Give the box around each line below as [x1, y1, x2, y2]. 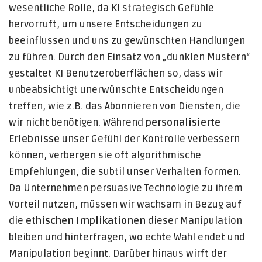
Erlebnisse [9, 133, 60, 146]
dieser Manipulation [146, 215, 242, 227]
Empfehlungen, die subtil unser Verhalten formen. [9, 166, 241, 178]
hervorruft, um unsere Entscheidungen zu [9, 18, 202, 31]
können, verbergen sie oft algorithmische [9, 149, 201, 162]
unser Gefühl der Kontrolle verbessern [60, 133, 240, 146]
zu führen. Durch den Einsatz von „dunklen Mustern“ [9, 51, 250, 64]
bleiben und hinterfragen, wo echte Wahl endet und [9, 231, 245, 244]
